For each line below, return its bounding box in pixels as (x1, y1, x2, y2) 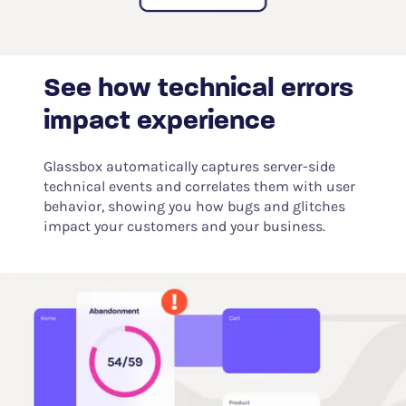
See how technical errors (43, 75, 353, 103)
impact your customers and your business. (43, 217, 325, 235)
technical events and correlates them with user (43, 178, 355, 195)
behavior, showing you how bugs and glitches (43, 198, 345, 215)
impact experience (43, 108, 275, 136)
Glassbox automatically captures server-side (43, 158, 335, 175)
